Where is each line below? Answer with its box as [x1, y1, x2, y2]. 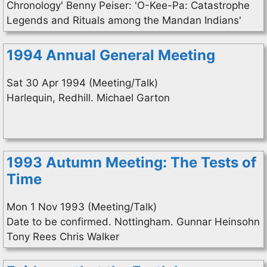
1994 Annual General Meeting [7, 46, 215, 64]
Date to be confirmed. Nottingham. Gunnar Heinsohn [7, 216, 260, 228]
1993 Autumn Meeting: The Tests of [7, 154, 256, 171]
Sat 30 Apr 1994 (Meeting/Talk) [7, 77, 158, 89]
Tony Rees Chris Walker [7, 231, 119, 243]
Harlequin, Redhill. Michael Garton [7, 92, 170, 104]
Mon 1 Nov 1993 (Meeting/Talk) [7, 201, 157, 213]
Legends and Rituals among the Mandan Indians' [7, 14, 241, 26]
